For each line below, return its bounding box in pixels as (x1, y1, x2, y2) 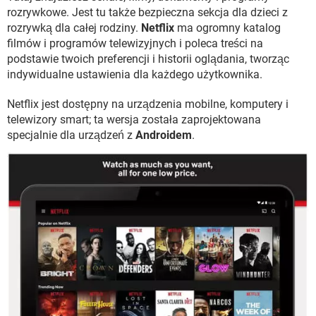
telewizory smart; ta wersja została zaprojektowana (7, 113, 261, 126)
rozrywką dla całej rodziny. (7, 21, 141, 35)
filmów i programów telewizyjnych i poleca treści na (7, 37, 263, 50)
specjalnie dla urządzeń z (7, 128, 135, 142)
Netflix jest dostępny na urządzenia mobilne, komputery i (7, 97, 288, 111)
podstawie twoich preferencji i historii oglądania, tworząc (7, 52, 289, 66)
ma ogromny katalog (174, 21, 281, 35)
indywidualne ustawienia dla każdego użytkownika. (7, 68, 262, 81)
